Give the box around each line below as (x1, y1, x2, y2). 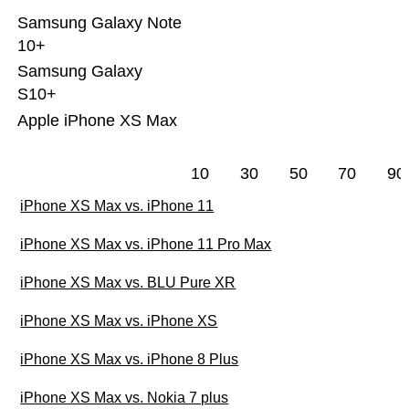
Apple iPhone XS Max (16, 111, 177, 131)
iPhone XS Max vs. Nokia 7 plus (20, 390, 229, 406)
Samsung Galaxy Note (16, 14, 182, 33)
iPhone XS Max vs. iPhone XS (20, 313, 218, 330)
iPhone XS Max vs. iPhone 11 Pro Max (20, 236, 272, 253)
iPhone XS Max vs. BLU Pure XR (20, 275, 236, 291)
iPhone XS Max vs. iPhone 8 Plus (20, 351, 239, 368)
